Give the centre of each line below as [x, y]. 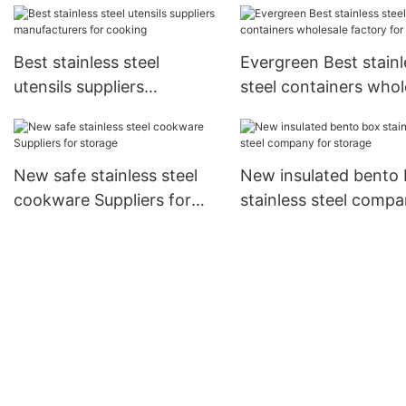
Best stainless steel [87, 63]
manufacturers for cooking [116, 111]
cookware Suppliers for [102, 200]
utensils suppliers [79, 87]
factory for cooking [314, 111]
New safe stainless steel [106, 176]
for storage [283, 225]
